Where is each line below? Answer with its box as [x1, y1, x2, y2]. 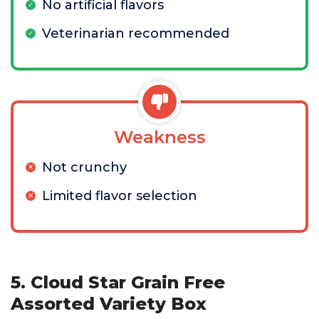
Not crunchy [42, 159, 127, 175]
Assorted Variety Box [11, 293, 206, 314]
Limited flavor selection [42, 188, 197, 204]
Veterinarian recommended [42, 26, 229, 41]
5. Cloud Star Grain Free [11, 272, 225, 293]
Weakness [113, 127, 206, 147]
